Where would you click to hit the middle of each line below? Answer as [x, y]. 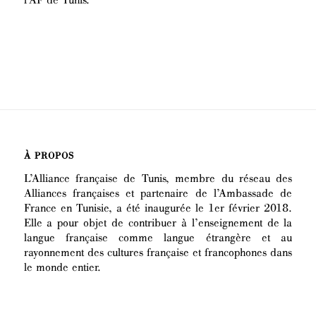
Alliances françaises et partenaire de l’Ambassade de [158, 193]
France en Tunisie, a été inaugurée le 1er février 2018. [158, 208]
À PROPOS [49, 156]
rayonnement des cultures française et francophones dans [158, 252]
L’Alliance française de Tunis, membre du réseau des [158, 178]
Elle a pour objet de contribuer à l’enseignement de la [158, 223]
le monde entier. [62, 267]
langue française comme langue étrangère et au [158, 237]
